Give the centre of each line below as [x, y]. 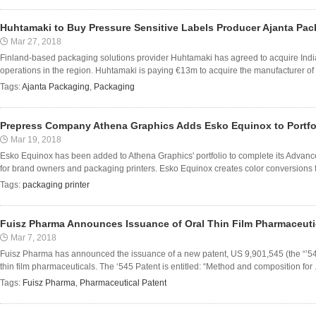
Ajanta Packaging [56, 87]
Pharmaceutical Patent [123, 283]
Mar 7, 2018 [34, 238]
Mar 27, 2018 [36, 42]
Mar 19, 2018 [36, 140]
